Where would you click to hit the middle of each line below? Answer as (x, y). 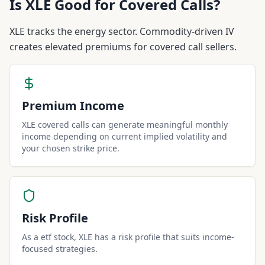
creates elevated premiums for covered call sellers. (123, 47)
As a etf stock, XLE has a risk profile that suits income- (128, 237)
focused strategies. (60, 249)
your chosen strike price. (71, 148)
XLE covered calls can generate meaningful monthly (125, 125)
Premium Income (73, 106)
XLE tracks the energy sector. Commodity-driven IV (122, 31)
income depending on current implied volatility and (125, 136)
